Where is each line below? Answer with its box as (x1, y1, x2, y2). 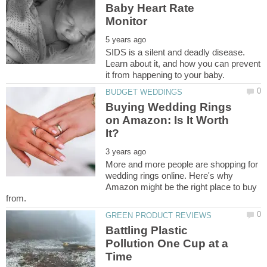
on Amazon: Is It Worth (105, 114, 229, 127)
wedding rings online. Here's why (105, 170, 234, 181)
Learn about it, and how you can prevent (105, 58, 261, 69)
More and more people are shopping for (105, 159, 259, 170)
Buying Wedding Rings (105, 101, 232, 114)
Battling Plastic (105, 224, 188, 237)
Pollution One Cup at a (105, 237, 229, 250)
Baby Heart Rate (105, 1, 195, 14)
